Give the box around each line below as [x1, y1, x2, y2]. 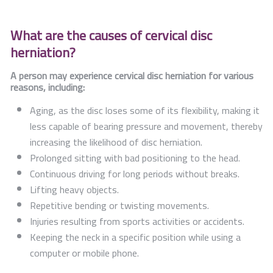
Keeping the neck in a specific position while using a [30, 227, 241, 246]
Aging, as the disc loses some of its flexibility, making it [30, 101, 260, 119]
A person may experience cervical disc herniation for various [10, 66, 253, 85]
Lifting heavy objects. [30, 180, 119, 199]
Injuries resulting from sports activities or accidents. [30, 211, 244, 230]
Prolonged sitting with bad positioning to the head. [30, 148, 240, 167]
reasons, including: [10, 77, 85, 96]
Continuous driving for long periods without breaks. [30, 164, 239, 183]
